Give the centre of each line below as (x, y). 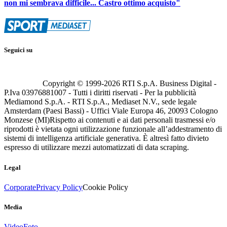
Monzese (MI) (27, 120)
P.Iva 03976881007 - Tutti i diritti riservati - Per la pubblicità (100, 93)
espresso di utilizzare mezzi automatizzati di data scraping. (97, 147)
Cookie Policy (105, 187)
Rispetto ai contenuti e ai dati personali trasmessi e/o (133, 120)
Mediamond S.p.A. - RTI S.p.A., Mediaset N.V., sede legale (100, 102)
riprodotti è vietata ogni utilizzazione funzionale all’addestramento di (113, 129)
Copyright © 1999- (73, 84)
